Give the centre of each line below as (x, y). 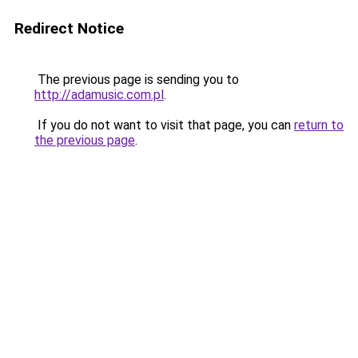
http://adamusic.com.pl (99, 95)
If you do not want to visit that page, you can (164, 125)
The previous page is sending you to (137, 80)
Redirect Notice (69, 28)
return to (319, 125)
